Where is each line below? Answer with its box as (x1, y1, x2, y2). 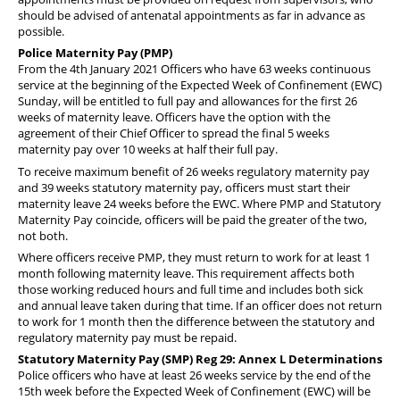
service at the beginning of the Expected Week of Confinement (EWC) (18, 77, 382, 94)
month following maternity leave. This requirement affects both (18, 264, 354, 281)
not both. (18, 227, 68, 244)
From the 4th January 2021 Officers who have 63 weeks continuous (18, 61, 371, 78)
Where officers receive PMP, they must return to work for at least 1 (18, 248, 371, 265)
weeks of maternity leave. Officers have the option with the (18, 109, 330, 126)
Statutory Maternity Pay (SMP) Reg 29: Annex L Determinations (18, 351, 382, 368)
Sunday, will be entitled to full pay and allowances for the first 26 (18, 93, 357, 110)
